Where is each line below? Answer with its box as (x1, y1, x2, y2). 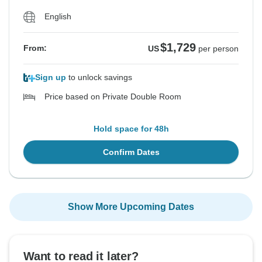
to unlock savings (66, 73, 132, 82)
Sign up (35, 73, 66, 82)
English (44, 12, 71, 22)
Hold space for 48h (93, 124, 169, 134)
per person (198, 44, 239, 54)
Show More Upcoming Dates (68, 202, 194, 212)
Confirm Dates (102, 147, 160, 157)
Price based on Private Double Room (44, 92, 181, 102)
